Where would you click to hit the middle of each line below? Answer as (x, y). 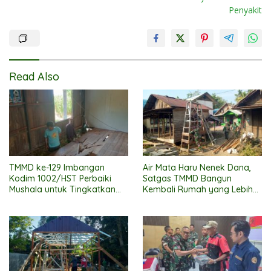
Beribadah (30, 211)
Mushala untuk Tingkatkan (62, 189)
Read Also (34, 76)
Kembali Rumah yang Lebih (198, 189)
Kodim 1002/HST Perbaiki (60, 178)
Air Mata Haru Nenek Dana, (197, 167)
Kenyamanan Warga (51, 200)
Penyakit (245, 10)
